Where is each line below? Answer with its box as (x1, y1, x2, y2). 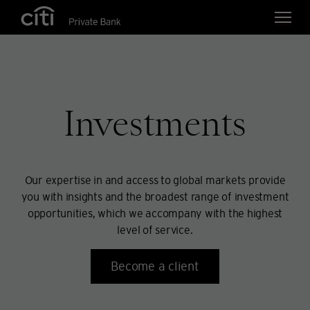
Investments (63, 104, 247, 144)
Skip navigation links (52, 2, 141, 13)
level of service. (117, 224, 193, 236)
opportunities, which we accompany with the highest (27, 207, 283, 219)
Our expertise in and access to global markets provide (24, 174, 286, 186)
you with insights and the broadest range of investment (21, 190, 289, 203)
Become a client (111, 259, 199, 273)
